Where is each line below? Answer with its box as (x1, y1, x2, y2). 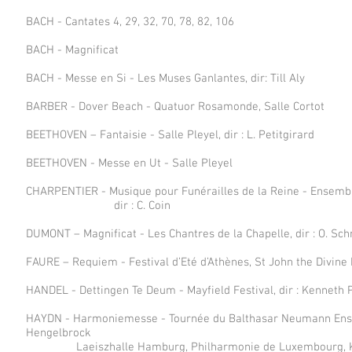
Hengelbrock (26, 326, 91, 340)
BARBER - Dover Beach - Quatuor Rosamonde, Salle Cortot (26, 100, 324, 114)
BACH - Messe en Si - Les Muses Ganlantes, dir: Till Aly (26, 71, 305, 86)
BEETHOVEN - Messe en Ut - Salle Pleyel (26, 156, 233, 170)
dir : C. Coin (26, 199, 170, 213)
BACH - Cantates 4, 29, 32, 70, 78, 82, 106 (26, 15, 234, 29)
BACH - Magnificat (26, 43, 119, 57)
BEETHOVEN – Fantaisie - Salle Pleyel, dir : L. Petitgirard (26, 128, 314, 142)
